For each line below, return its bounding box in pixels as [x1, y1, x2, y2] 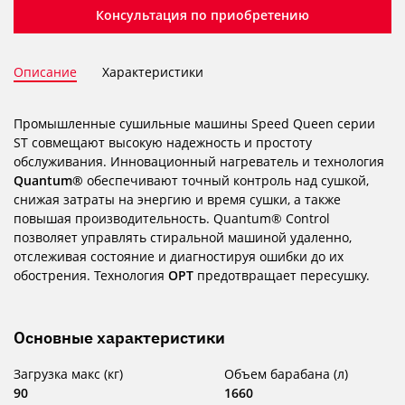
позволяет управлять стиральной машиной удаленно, [14, 229, 352, 246]
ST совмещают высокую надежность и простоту [14, 134, 312, 151]
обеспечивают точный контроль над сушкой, [83, 172, 369, 189]
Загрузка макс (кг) [14, 365, 123, 382]
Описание [14, 63, 77, 80]
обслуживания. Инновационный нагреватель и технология [14, 153, 384, 170]
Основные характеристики [14, 327, 225, 348]
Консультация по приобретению [96, 6, 309, 24]
